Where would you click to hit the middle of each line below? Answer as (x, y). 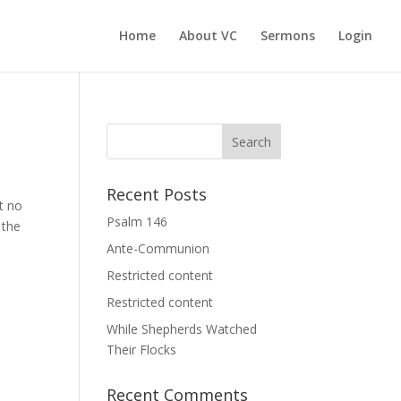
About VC (208, 35)
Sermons (288, 35)
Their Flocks (142, 350)
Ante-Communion (158, 248)
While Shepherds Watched (182, 329)
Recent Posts (157, 194)
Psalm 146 (137, 222)
